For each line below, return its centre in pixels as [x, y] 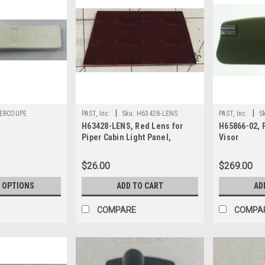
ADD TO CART [140, 186]
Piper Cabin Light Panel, [127, 138]
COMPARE [117, 210]
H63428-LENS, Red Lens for [132, 126]
